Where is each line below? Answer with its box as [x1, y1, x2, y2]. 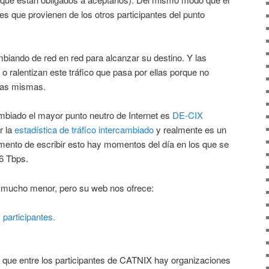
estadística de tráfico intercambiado [14, 123, 154, 136]
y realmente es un [154, 123, 226, 136]
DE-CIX [172, 109, 203, 122]
